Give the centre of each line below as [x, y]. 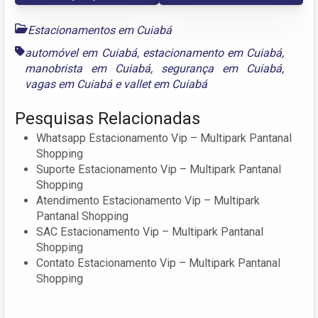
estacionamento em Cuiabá [212, 53]
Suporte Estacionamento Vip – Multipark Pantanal [159, 169]
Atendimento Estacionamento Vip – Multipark [148, 200]
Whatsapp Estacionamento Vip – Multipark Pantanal [164, 138]
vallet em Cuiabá [165, 84]
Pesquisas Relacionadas [108, 118]
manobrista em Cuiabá [88, 68]
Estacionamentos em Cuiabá [100, 30]
